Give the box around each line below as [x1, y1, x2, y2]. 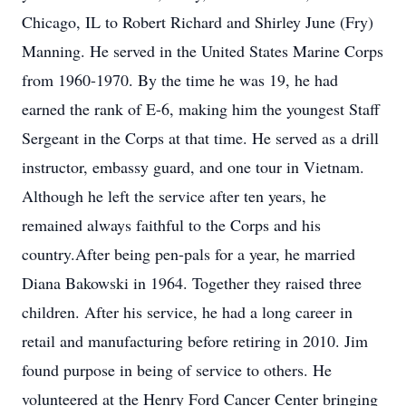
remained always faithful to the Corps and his [22, 214, 321, 236]
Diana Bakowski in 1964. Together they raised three [22, 272, 362, 294]
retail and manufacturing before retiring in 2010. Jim [22, 330, 368, 352]
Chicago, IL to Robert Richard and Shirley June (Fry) [22, 11, 373, 33]
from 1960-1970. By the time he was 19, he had [22, 69, 338, 91]
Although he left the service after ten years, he [22, 185, 326, 207]
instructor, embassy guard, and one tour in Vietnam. [22, 156, 364, 178]
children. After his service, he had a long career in [22, 301, 353, 323]
